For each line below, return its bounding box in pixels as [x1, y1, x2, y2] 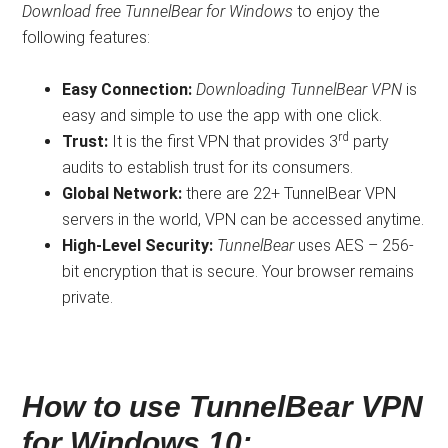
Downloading [196, 79, 291, 99]
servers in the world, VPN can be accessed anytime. [62, 209, 425, 229]
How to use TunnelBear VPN [22, 389, 424, 423]
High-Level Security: [62, 235, 218, 255]
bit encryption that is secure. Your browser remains [62, 261, 415, 281]
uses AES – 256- [294, 235, 415, 255]
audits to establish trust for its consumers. [62, 157, 354, 177]
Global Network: [62, 183, 187, 203]
